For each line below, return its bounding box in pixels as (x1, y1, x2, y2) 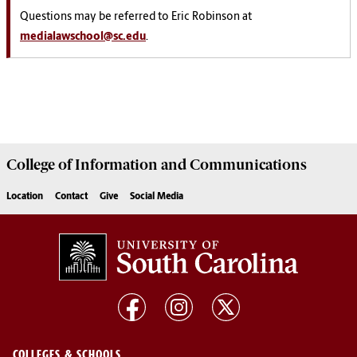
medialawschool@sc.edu (20, 30, 146, 43)
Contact (55, 192, 88, 202)
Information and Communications (72, 156, 307, 175)
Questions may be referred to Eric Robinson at (20, 10, 252, 23)
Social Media (130, 192, 183, 202)
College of (6, 156, 72, 175)
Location (6, 192, 43, 202)
